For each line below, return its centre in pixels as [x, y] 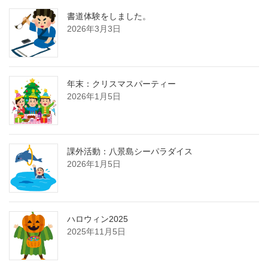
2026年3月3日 [94, 29]
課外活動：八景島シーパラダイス [130, 152]
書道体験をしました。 [109, 16]
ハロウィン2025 [98, 219]
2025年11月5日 [96, 232]
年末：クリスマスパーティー [121, 84]
